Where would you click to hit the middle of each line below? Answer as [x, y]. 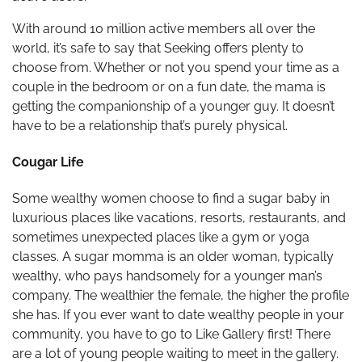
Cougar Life [48, 162]
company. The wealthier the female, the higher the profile [181, 296]
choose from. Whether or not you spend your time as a [176, 67]
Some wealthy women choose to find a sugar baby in [171, 199]
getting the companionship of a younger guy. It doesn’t [173, 106]
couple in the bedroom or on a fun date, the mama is [169, 86]
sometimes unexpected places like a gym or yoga [161, 238]
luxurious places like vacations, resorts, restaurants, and [179, 218]
